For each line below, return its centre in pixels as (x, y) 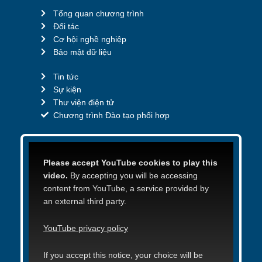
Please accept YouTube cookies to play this (130, 163)
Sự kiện (68, 89)
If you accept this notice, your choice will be (123, 255)
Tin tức (66, 76)
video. (56, 175)
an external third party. (85, 201)
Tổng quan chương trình (99, 13)
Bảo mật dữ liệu (83, 52)
